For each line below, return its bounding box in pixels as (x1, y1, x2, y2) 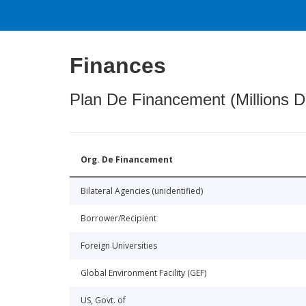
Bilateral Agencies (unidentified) (81, 185, 203, 197)
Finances (70, 53, 166, 79)
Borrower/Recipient (81, 212, 156, 225)
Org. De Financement (81, 154, 173, 166)
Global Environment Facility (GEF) (81, 267, 206, 279)
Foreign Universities (81, 240, 157, 252)
